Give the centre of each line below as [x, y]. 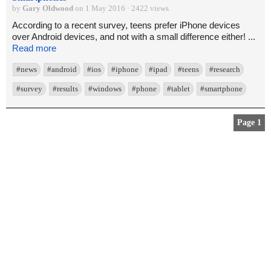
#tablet [178, 89]
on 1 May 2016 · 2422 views [121, 8]
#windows [105, 89]
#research [225, 70]
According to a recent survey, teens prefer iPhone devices [126, 25]
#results [65, 89]
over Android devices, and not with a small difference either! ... [134, 37]
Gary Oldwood [48, 8]
